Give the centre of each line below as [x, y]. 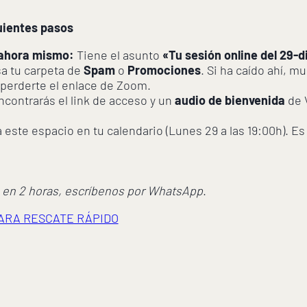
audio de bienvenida [230, 100]
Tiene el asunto [118, 55]
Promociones [164, 70]
